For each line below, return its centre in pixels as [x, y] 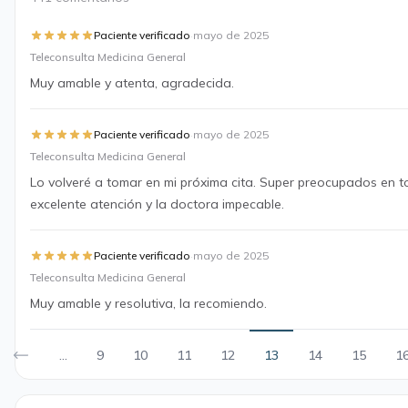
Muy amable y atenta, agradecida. [132, 83]
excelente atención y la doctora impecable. [157, 204]
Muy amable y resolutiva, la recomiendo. [148, 303]
